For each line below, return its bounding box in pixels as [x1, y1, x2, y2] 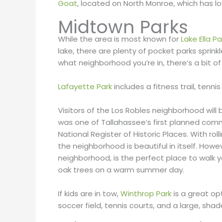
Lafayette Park [58, 81, 112, 92]
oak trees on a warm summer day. [58, 165, 186, 175]
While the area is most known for [58, 34, 181, 45]
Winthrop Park [120, 188, 171, 199]
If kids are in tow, [58, 188, 120, 199]
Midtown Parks [58, 14, 193, 40]
